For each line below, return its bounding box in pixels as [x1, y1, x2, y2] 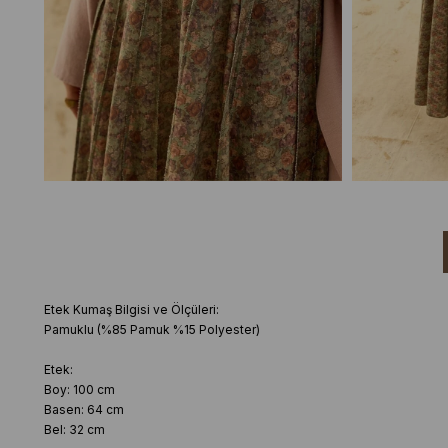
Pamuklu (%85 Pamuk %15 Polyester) [43, 321, 260, 337]
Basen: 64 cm [43, 401, 124, 417]
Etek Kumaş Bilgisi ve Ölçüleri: [43, 301, 222, 317]
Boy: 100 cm [43, 381, 115, 397]
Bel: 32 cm [43, 421, 105, 437]
